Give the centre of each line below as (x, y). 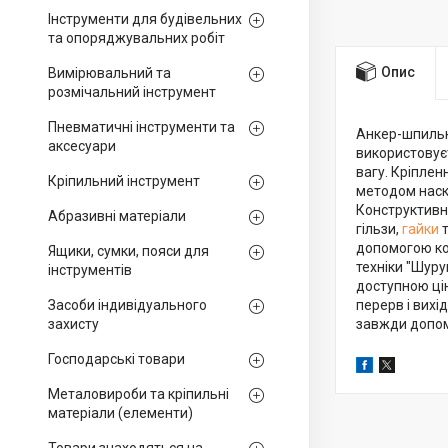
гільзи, (379, 229)
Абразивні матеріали (117, 216)
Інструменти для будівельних (145, 19)
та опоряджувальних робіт (136, 38)
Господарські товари (116, 359)
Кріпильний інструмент (124, 181)
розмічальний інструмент (132, 92)
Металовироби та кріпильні (138, 394)
